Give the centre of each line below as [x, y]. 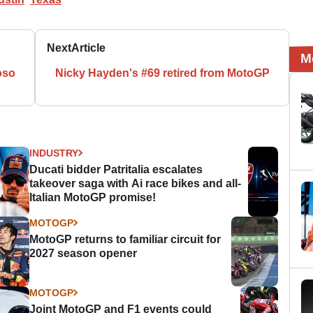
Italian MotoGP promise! [93, 197]
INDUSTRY [54, 153]
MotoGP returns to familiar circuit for [125, 239]
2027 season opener [83, 253]
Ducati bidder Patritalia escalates [116, 169]
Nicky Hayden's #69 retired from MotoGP [162, 73]
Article [89, 48]
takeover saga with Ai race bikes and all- [136, 183]
